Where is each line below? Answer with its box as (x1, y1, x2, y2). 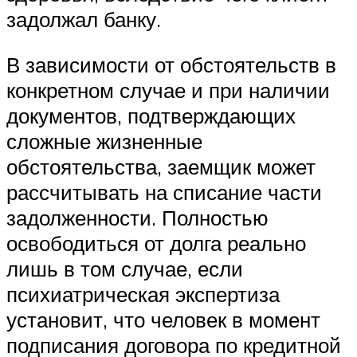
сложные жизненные (6, 128, 202, 155)
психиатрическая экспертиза (6, 281, 280, 308)
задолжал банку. (6, 6, 161, 32)
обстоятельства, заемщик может (6, 154, 316, 180)
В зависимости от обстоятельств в (6, 52, 336, 78)
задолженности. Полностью (6, 205, 269, 231)
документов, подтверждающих (6, 103, 296, 129)
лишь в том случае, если (6, 256, 243, 282)
